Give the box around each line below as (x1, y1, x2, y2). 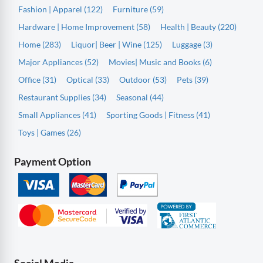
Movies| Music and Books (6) (109, 56, 212, 67)
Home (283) (18, 39, 61, 49)
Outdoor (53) (119, 74, 167, 85)
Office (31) (18, 74, 56, 85)
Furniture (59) (113, 4, 164, 14)
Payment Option (14, 154, 91, 168)
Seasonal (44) (116, 92, 164, 102)
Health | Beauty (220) (160, 21, 237, 32)
